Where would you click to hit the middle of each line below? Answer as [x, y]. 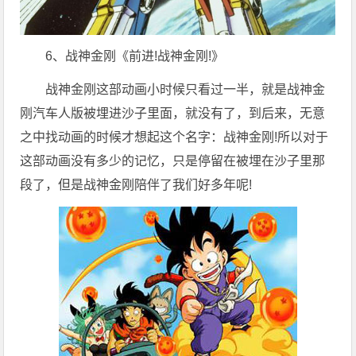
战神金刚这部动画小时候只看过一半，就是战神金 [186, 89]
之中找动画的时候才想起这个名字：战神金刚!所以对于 [174, 137]
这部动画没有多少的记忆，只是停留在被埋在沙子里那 [173, 161]
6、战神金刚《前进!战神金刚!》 [135, 56]
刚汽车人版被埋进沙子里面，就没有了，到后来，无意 [173, 113]
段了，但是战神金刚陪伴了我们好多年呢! [136, 184]
